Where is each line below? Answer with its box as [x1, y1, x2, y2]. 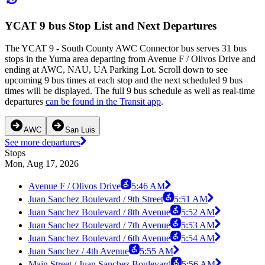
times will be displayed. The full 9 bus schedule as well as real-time [5, 86, 255, 96]
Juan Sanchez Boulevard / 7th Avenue [28, 220, 170, 231]
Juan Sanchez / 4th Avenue [28, 246, 129, 257]
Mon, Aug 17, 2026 [5, 159, 79, 169]
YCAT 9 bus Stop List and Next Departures [5, 19, 216, 32]
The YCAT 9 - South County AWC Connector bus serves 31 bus [5, 43, 247, 54]
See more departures [5, 137, 80, 148]
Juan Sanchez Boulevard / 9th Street [28, 194, 163, 205]
